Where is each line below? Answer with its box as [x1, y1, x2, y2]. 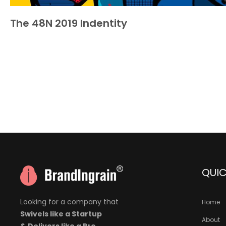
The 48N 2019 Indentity [10, 16, 127, 31]
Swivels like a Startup [20, 209, 102, 219]
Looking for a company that [20, 197, 119, 207]
